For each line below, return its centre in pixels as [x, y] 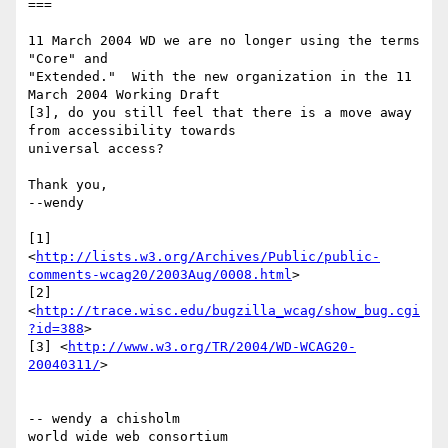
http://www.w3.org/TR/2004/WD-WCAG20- [212, 347]
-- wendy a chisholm [104, 419]
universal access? [96, 149]
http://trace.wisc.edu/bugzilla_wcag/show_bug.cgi [228, 311]
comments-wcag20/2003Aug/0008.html [160, 275]
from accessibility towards [136, 131]
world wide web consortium [128, 437]
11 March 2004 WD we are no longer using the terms [224, 41]
